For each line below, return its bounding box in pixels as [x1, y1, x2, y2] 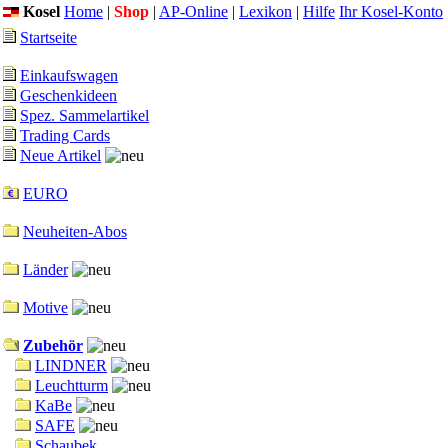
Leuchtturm [35, 377, 108, 394]
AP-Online [159, 3, 228, 20]
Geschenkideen [20, 87, 117, 104]
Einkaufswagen [20, 67, 118, 84]
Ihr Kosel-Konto [339, 3, 443, 20]
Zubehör [23, 337, 83, 354]
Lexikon [239, 3, 292, 20]
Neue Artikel [20, 147, 101, 164]
